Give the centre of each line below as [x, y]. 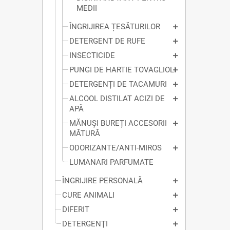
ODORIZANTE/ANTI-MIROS [116, 148]
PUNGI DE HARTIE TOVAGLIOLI [123, 70]
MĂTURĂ [85, 134]
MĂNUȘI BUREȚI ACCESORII [118, 123]
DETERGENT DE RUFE [107, 41]
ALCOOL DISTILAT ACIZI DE [117, 99]
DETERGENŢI [85, 224]
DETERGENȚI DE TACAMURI [118, 84]
